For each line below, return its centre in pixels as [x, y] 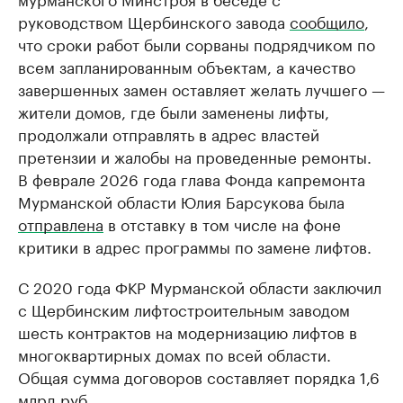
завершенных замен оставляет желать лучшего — [201, 89]
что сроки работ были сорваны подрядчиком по [197, 44]
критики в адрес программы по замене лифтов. [195, 246]
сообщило [327, 21]
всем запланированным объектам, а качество [187, 66]
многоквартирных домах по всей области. [175, 354]
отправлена [61, 224]
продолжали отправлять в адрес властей [169, 134]
